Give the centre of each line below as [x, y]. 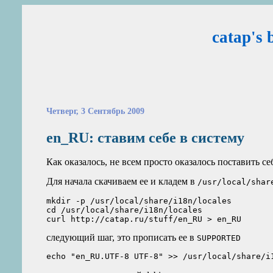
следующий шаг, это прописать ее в [122, 237]
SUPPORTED [219, 238]
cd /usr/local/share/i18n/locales [125, 210]
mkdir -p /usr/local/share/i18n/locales [139, 200]
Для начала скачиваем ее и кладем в [122, 182]
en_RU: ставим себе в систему [146, 137]
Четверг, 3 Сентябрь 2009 [96, 111]
